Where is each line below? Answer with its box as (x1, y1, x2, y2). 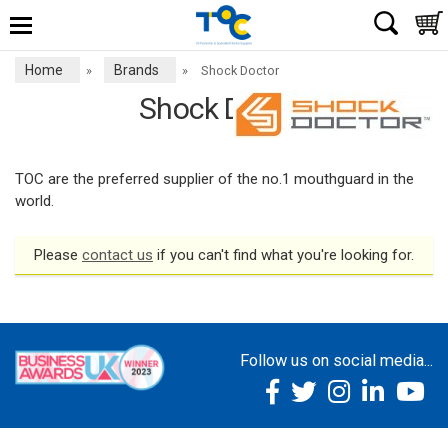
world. (15, 192, 54, 210)
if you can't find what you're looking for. (153, 246, 414, 264)
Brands (114, 62, 160, 78)
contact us (82, 246, 153, 264)
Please (34, 246, 82, 264)
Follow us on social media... (240, 351, 433, 370)
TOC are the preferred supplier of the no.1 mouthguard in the (15, 170, 414, 188)
